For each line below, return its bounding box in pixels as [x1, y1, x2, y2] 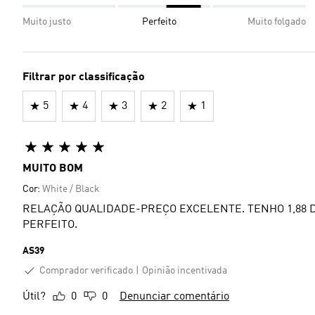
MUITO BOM [22, 162, 83, 174]
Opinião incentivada [142, 265, 227, 276]
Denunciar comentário [120, 291, 229, 303]
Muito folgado [247, 16, 306, 27]
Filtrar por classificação [22, 71, 145, 83]
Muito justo [22, 16, 71, 27]
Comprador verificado [39, 265, 133, 276]
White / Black [42, 184, 100, 194]
